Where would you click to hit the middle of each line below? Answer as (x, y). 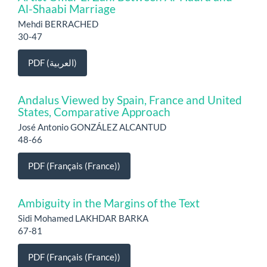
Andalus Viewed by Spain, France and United (130, 100)
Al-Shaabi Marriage (67, 9)
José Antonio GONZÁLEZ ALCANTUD (92, 127)
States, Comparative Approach (94, 112)
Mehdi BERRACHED (58, 24)
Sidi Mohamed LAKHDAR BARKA (83, 218)
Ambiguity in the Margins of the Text (109, 203)
